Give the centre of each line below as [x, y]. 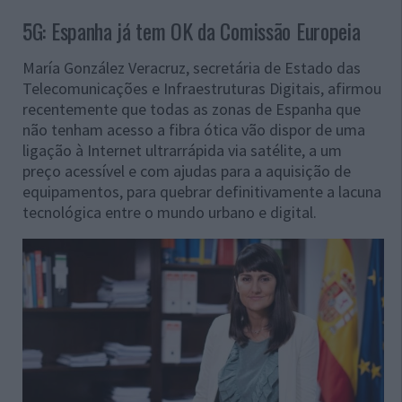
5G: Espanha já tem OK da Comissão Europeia [192, 31]
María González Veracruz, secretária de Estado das [192, 68]
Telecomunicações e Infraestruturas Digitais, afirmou [202, 89]
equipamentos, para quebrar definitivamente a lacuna [202, 192]
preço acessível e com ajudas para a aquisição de [187, 171]
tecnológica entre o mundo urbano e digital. [170, 213]
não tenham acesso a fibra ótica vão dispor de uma [194, 130]
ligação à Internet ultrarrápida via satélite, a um [182, 151]
